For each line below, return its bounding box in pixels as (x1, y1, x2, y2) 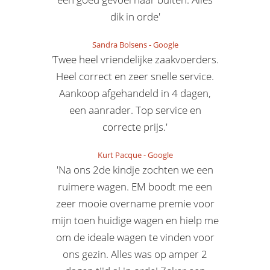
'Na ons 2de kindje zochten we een (57, 163, 213, 177)
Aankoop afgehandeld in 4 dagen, (59, 86, 211, 100)
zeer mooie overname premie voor (55, 196, 215, 210)
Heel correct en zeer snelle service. (56, 69, 214, 83)
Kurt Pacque (97, 149, 142, 160)
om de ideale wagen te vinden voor (55, 230, 215, 244)
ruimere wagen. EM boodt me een (58, 180, 212, 193)
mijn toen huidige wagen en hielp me (51, 213, 219, 227)
